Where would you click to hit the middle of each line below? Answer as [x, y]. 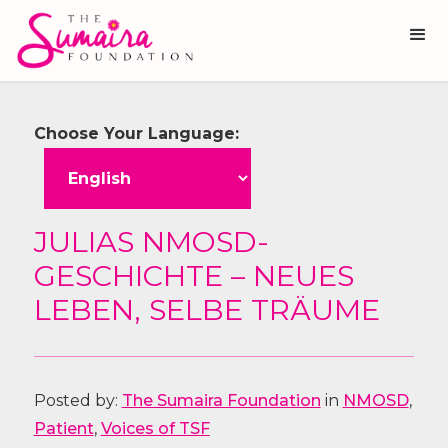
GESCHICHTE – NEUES [193, 275]
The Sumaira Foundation [221, 400]
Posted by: [77, 400]
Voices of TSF [155, 428]
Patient [63, 428]
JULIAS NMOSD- [151, 241]
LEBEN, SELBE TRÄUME [206, 309]
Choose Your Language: [136, 133]
